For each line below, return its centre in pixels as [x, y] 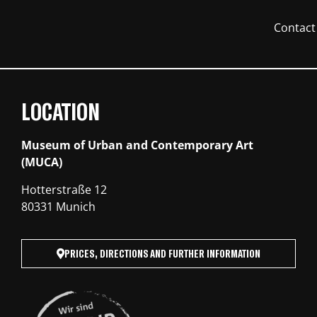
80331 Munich [58, 206]
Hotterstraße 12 [64, 189]
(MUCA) [42, 162]
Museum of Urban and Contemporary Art [137, 145]
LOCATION [60, 111]
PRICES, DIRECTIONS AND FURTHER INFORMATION [162, 254]
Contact [294, 28]
